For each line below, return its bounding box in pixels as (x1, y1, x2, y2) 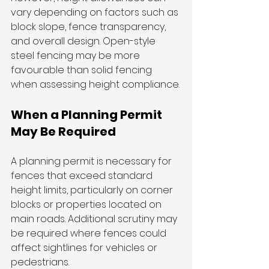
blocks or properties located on (11, 198, 164, 212)
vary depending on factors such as (11, 5, 181, 20)
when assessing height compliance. (11, 77, 180, 92)
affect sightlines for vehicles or (11, 241, 160, 255)
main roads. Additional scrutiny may (11, 212, 180, 226)
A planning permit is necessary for (11, 154, 174, 169)
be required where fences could (11, 226, 169, 241)
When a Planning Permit (11, 106, 165, 124)
